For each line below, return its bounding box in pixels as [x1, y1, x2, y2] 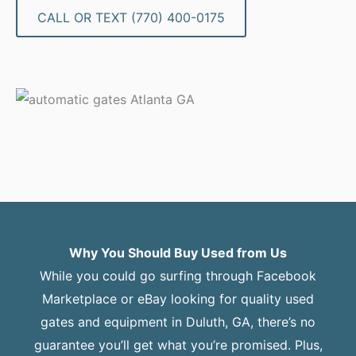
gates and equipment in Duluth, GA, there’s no [41, 314, 315, 331]
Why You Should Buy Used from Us [69, 245, 287, 261]
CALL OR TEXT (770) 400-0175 [37, 10, 225, 26]
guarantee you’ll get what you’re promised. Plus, [33, 337, 323, 354]
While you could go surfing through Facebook [40, 268, 316, 284]
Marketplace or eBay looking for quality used [42, 291, 314, 308]
